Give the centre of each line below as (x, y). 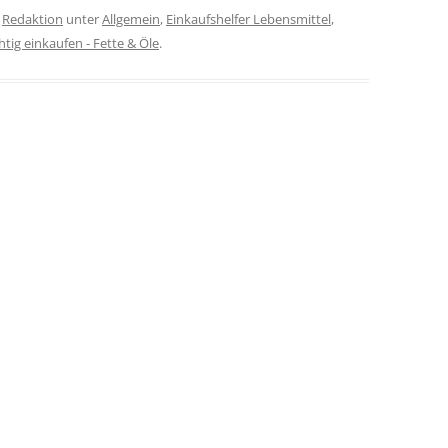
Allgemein (131, 19)
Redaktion (32, 19)
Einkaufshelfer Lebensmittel (248, 19)
